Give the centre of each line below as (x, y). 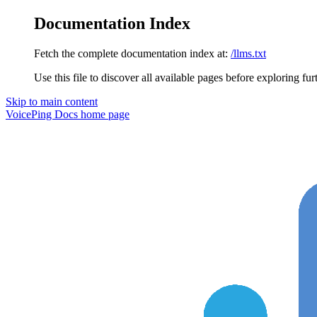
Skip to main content (52, 101)
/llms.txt (248, 53)
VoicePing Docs (42, 114)
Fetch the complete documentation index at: (131, 53)
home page (104, 114)
